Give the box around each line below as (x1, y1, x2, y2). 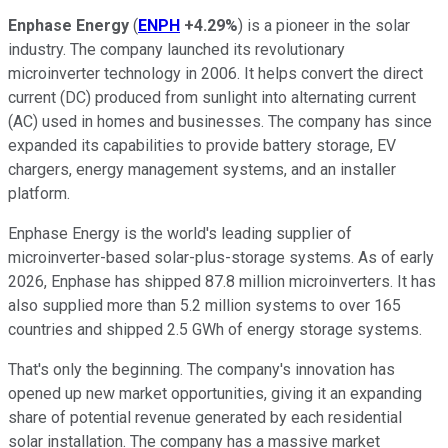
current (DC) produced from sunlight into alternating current (8, 87, 416, 107)
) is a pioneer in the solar (238, 15, 410, 35)
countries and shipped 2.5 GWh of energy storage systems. (8, 319, 422, 339)
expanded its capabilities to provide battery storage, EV (8, 135, 396, 155)
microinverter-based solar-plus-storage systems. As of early (8, 247, 434, 267)
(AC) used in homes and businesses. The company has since (8, 111, 432, 131)
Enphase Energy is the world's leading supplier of (8, 223, 352, 243)
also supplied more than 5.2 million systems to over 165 (8, 295, 401, 315)
